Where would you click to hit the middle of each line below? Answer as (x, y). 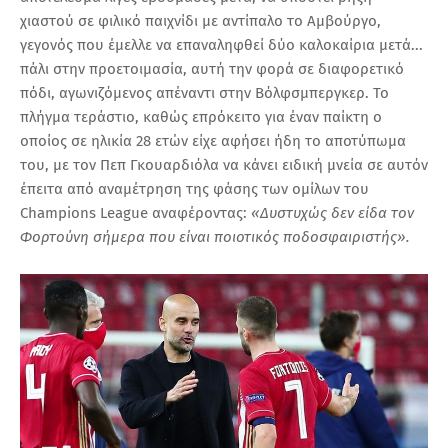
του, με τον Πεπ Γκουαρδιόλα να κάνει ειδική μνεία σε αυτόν (224, 164)
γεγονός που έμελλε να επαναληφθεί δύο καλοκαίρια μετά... (221, 44)
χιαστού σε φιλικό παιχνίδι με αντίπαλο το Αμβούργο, (200, 20)
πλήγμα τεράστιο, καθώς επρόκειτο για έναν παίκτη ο (201, 116)
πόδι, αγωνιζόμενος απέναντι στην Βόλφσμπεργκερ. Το (204, 92)
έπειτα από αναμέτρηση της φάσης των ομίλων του (194, 188)
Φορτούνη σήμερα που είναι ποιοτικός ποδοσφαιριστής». (217, 236)
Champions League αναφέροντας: (135, 212)
